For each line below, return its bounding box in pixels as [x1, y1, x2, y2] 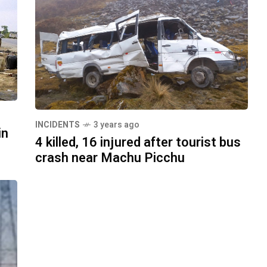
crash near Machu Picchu [35, 148, 185, 167]
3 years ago [94, 118, 139, 131]
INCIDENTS [35, 118, 80, 131]
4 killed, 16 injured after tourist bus [35, 132, 241, 152]
